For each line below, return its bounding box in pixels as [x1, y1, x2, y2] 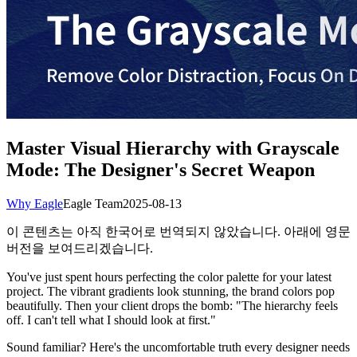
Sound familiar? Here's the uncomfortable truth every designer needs [6, 339, 350, 354]
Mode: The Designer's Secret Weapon [6, 159, 315, 180]
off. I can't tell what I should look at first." [6, 312, 216, 327]
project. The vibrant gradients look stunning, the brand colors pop [6, 284, 335, 298]
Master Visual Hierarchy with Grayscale [6, 137, 339, 159]
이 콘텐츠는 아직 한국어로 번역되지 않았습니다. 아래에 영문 [6, 224, 351, 238]
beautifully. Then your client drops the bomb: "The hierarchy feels [6, 298, 338, 312]
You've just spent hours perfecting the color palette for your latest [6, 269, 331, 284]
